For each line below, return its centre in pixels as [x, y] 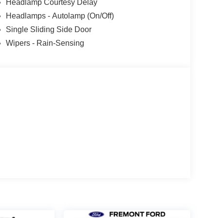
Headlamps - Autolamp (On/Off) [60, 16]
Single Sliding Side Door [48, 29]
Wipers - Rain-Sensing [45, 43]
